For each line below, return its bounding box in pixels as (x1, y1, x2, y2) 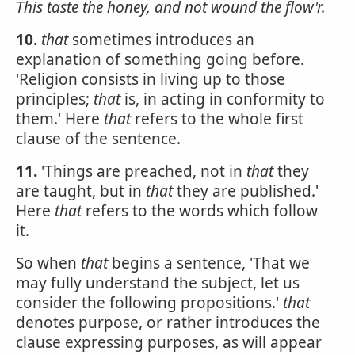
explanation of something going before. (16, 49, 304, 70)
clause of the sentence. (16, 128, 181, 149)
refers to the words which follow (82, 200, 318, 221)
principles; (16, 89, 94, 109)
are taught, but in (16, 181, 146, 201)
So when (16, 253, 81, 273)
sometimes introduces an (68, 29, 254, 50)
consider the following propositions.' (16, 292, 283, 313)
